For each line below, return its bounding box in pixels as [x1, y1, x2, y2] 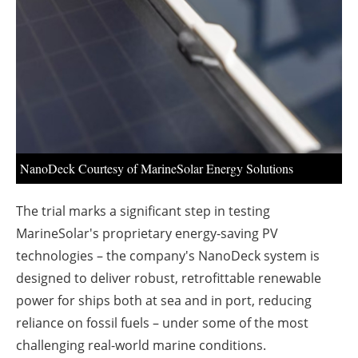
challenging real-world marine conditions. [16, 336, 266, 354]
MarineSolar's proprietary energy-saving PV [16, 224, 278, 242]
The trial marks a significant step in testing [16, 201, 270, 220]
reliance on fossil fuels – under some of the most [16, 313, 308, 332]
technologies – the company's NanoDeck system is [16, 246, 320, 265]
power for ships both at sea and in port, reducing [16, 291, 312, 309]
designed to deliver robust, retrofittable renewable [16, 268, 321, 287]
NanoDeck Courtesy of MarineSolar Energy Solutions [20, 159, 293, 177]
